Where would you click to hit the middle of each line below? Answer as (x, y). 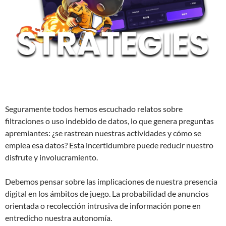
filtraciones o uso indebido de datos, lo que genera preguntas (109, 121)
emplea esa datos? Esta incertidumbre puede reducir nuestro (109, 145)
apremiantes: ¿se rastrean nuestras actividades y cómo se (103, 133)
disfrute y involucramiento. (51, 157)
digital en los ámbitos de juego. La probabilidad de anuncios (107, 193)
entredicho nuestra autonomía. (59, 217)
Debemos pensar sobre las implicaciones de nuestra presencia (111, 181)
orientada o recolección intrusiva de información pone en (103, 205)
